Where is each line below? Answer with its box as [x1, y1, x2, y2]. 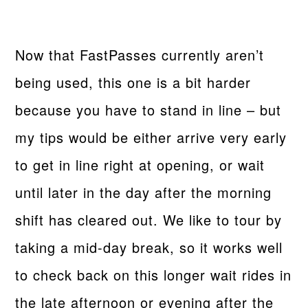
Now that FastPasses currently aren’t [15, 44, 265, 65]
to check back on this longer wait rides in [15, 264, 292, 285]
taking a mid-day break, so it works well [15, 236, 283, 257]
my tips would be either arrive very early [15, 126, 287, 147]
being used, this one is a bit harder [15, 71, 252, 92]
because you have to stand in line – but [15, 99, 282, 120]
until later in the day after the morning [15, 181, 272, 202]
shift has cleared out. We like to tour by [15, 209, 283, 230]
